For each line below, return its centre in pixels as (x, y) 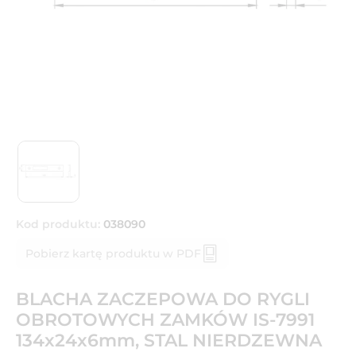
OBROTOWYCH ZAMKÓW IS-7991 (165, 319)
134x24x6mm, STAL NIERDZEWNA (169, 340)
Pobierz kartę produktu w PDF (113, 253)
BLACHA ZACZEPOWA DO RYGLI (163, 299)
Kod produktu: (58, 224)
